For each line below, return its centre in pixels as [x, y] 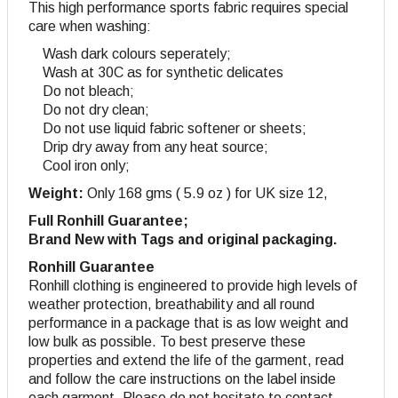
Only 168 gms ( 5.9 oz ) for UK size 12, [206, 194]
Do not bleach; [81, 92]
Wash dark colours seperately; [130, 54]
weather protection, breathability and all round [171, 305]
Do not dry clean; [89, 110]
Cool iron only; [79, 166]
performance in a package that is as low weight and [188, 323]
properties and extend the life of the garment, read [186, 361]
